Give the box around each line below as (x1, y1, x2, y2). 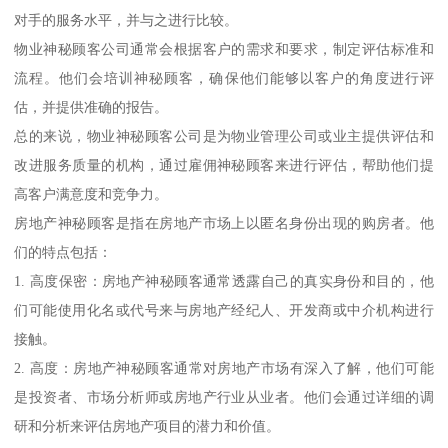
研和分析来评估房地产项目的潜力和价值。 (14, 417, 281, 434)
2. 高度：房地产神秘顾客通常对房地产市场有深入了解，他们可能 (14, 359, 434, 376)
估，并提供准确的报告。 (14, 98, 169, 115)
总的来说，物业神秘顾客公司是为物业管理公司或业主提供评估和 (14, 127, 434, 144)
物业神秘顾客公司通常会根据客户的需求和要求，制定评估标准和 (14, 40, 434, 57)
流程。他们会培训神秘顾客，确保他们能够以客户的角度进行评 (14, 69, 434, 86)
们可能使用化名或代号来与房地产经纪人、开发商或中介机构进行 (14, 301, 434, 318)
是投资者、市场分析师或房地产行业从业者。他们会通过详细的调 (14, 388, 434, 405)
